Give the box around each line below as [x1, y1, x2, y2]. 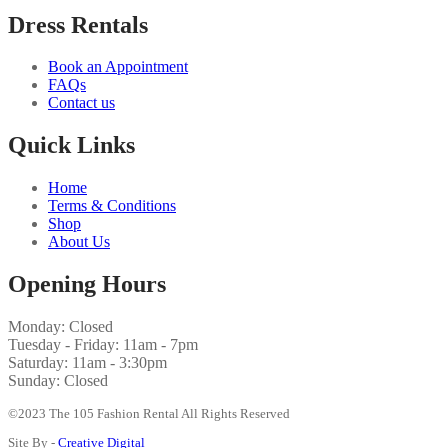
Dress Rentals [8, 11, 148, 38]
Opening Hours [8, 271, 166, 298]
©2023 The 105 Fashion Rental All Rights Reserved [8, 406, 293, 422]
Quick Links [8, 132, 135, 159]
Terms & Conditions [48, 197, 176, 215]
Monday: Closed [8, 318, 113, 336]
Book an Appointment [48, 58, 188, 76]
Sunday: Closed [8, 372, 108, 390]
